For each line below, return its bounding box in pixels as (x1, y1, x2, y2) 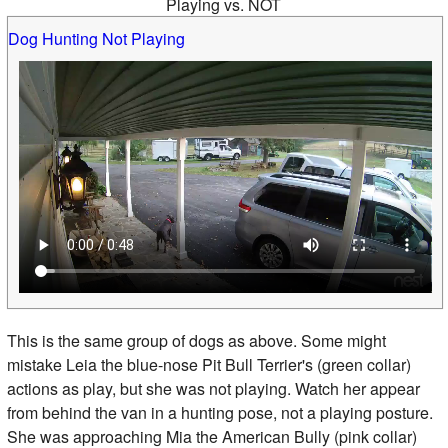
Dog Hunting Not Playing (7, 26, 185, 50)
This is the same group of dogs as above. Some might (6, 328, 386, 352)
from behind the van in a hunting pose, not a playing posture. (6, 400, 433, 424)
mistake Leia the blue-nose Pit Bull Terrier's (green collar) (6, 352, 411, 376)
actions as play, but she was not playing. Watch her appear (6, 376, 420, 400)
